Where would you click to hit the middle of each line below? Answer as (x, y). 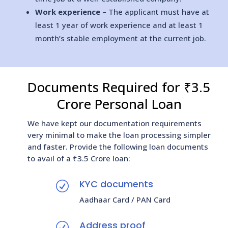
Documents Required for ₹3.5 (119, 87)
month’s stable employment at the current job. (120, 38)
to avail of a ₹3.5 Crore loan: (79, 158)
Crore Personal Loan (119, 104)
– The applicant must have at (154, 12)
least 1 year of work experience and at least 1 (119, 25)
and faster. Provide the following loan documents (118, 147)
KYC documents (116, 184)
